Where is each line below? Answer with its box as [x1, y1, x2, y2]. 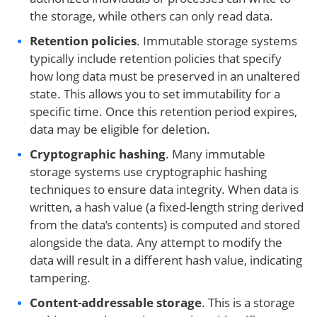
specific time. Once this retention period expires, [30, 103, 297, 120]
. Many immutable [166, 146, 265, 162]
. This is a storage [202, 294, 295, 311]
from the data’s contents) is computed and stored [30, 217, 300, 233]
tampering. [30, 270, 91, 286]
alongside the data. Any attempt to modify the [30, 234, 282, 250]
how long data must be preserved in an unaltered [30, 68, 300, 84]
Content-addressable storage [30, 294, 202, 311]
